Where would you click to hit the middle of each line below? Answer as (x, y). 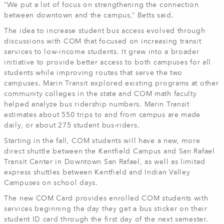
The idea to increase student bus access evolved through (105, 31)
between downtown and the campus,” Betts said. (89, 15)
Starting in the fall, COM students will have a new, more (102, 141)
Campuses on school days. (51, 183)
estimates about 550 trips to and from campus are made (102, 115)
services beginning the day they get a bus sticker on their (106, 209)
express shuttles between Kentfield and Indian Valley (97, 172)
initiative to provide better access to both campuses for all (108, 62)
